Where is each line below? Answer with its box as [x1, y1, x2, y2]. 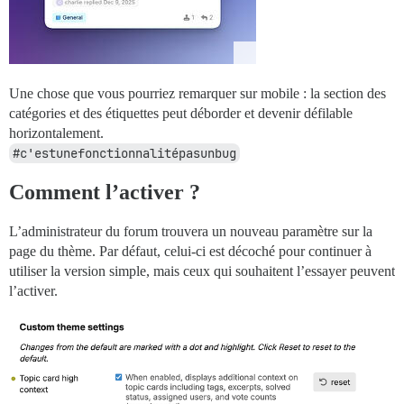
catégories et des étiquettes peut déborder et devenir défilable [9, 105, 353, 121]
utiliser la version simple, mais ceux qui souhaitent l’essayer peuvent [9, 262, 395, 279]
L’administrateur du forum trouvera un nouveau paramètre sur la [9, 223, 372, 239]
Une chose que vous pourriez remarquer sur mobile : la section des [9, 85, 386, 101]
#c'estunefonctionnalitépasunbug [13, 144, 236, 161]
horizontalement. [9, 124, 104, 141]
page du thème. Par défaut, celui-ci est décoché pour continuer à [9, 243, 372, 259]
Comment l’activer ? [9, 179, 200, 204]
